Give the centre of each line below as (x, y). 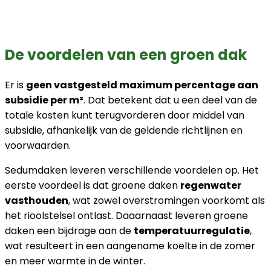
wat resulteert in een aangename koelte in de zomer (130, 246)
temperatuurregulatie (192, 230)
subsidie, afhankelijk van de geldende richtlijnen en (124, 130)
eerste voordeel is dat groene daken (93, 185)
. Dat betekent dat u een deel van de (170, 100)
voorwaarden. (38, 145)
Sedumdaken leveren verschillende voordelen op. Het (132, 170)
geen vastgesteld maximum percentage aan (142, 85)
